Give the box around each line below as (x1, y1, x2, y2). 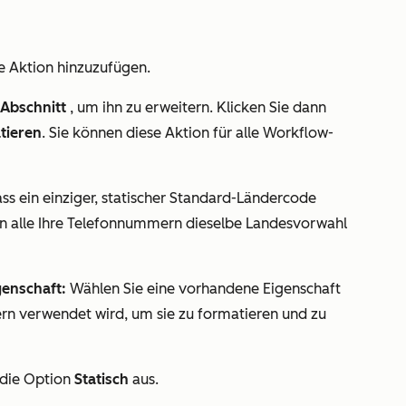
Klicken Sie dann (217, 99, 326, 116)
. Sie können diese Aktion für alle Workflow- (42, 124, 333, 141)
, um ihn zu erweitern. (70, 99, 217, 116)
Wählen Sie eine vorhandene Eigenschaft (66, 280, 341, 297)
